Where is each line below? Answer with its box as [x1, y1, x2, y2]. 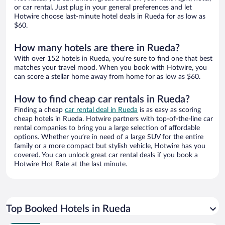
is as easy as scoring [138, 106, 201, 114]
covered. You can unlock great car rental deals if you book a [14, 152, 198, 159]
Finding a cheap [14, 106, 65, 114]
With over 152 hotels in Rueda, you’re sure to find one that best [14, 55, 212, 63]
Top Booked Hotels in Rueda [6, 204, 131, 214]
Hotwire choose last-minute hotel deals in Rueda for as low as [14, 13, 205, 21]
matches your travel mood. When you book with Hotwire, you [14, 64, 207, 72]
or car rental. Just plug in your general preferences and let [14, 4, 192, 12]
